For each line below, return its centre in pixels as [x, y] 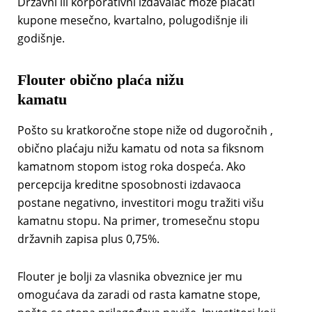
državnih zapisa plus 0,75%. [88, 239]
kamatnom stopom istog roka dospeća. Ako [131, 167]
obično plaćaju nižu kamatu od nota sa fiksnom [140, 149]
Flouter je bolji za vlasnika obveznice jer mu [130, 277]
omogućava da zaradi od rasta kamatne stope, [139, 295]
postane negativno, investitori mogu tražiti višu [140, 203]
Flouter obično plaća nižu [100, 80]
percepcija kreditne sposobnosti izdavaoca [129, 185]
